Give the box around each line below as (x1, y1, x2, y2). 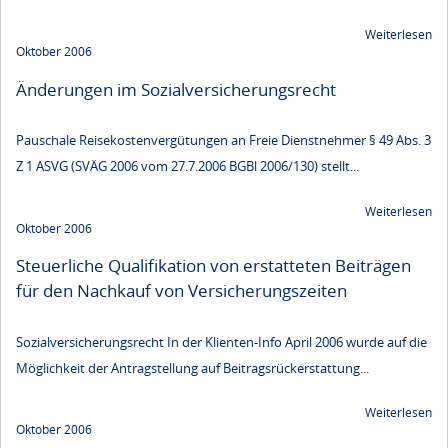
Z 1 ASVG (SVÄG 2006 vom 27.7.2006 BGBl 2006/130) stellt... (16, 157, 359, 176)
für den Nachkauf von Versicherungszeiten (16, 279, 347, 303)
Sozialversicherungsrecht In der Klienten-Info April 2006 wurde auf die (16, 332, 427, 351)
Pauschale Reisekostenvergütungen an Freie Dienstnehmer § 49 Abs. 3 (16, 131, 431, 150)
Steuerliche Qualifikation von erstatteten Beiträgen (16, 254, 411, 278)
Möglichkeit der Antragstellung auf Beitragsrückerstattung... (16, 358, 369, 377)
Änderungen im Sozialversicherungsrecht (16, 78, 336, 102)
